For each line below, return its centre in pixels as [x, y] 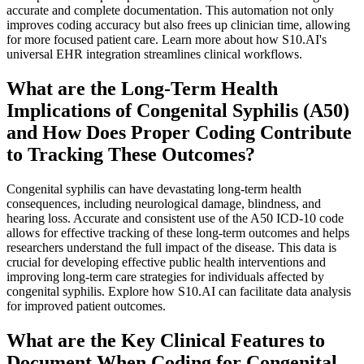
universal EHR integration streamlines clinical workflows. [154, 54]
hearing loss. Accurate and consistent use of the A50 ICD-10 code [175, 218]
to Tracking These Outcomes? [131, 154]
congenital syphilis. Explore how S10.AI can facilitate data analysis [179, 291]
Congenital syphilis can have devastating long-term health [154, 188]
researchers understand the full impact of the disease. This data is [171, 247]
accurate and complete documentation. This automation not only [170, 10]
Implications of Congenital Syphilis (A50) [178, 110]
